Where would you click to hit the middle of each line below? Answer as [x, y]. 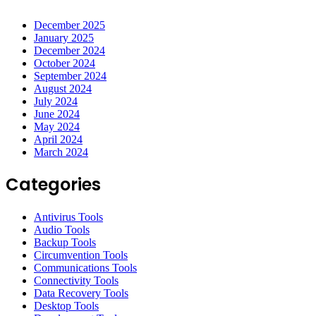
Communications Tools [85, 268]
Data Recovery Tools [81, 293]
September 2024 [70, 75]
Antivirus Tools [68, 217]
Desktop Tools [66, 306]
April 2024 [58, 139]
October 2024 [65, 63]
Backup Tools [65, 243]
